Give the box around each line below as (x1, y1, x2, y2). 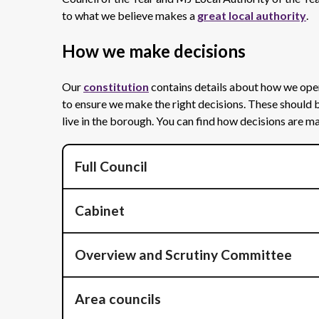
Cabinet (75, 202, 125, 219)
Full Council (75, 158, 147, 174)
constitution (83, 80, 149, 93)
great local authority (197, 9, 306, 22)
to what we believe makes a (62, 9, 197, 22)
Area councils (75, 291, 161, 307)
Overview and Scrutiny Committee (75, 246, 292, 263)
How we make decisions (62, 41, 246, 61)
